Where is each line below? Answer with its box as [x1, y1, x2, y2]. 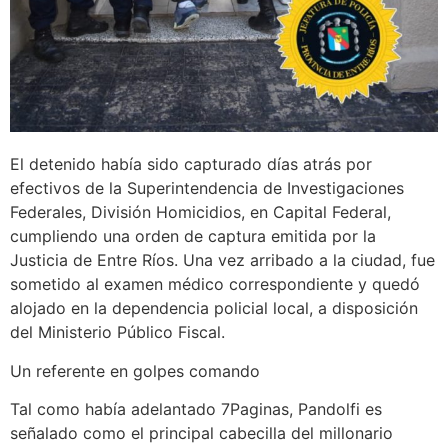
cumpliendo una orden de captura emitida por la [10, 226, 376, 247]
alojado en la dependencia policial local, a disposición [10, 298, 418, 319]
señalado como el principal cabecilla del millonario [10, 423, 393, 444]
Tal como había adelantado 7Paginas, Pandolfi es [10, 399, 382, 420]
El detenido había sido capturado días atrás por [10, 154, 372, 175]
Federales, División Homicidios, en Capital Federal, [10, 202, 391, 223]
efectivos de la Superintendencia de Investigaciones [10, 178, 404, 199]
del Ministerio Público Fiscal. [10, 322, 225, 343]
